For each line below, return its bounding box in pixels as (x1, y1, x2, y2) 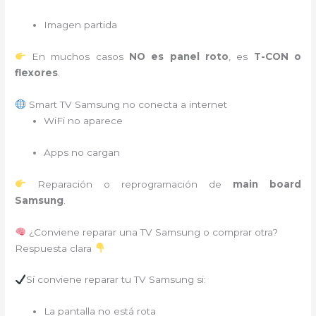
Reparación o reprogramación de (25, 178, 233, 190)
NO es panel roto (128, 51, 229, 63)
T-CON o (253, 51, 301, 63)
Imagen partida (44, 19, 118, 31)
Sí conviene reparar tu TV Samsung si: (25, 274, 206, 286)
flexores (15, 67, 59, 79)
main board (232, 178, 301, 190)
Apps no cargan (44, 146, 121, 158)
